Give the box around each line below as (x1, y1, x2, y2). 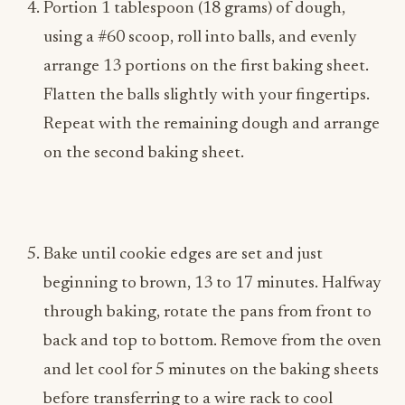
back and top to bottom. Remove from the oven (43, 333, 381, 350)
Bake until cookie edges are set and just (43, 246, 323, 263)
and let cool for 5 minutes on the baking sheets (43, 362, 379, 379)
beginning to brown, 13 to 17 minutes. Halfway (43, 275, 381, 292)
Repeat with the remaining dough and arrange (43, 116, 380, 133)
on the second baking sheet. (43, 145, 244, 162)
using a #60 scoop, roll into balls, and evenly (43, 29, 357, 46)
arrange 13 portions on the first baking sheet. (43, 58, 369, 75)
